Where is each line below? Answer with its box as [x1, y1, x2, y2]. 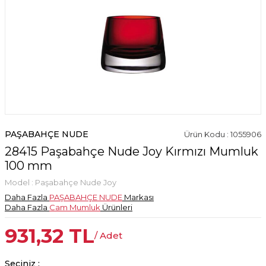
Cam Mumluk [49, 202, 100, 212]
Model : [5, 178, 35, 187]
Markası [122, 192, 154, 202]
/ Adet [94, 230, 122, 241]
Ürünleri [100, 202, 132, 212]
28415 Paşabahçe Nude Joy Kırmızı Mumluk [5, 144, 258, 159]
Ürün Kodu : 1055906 [184, 129, 261, 139]
